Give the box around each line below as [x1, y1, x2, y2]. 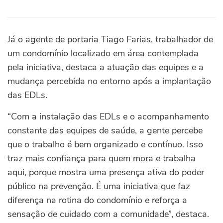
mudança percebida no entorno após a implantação [7, 75, 211, 88]
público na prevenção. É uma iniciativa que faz [7, 180, 190, 193]
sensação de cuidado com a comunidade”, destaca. [7, 208, 209, 221]
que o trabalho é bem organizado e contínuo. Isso [7, 138, 203, 151]
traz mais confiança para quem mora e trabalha [7, 152, 196, 165]
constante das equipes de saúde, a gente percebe [7, 124, 203, 137]
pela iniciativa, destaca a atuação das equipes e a [7, 61, 204, 74]
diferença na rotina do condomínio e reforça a [7, 194, 187, 207]
